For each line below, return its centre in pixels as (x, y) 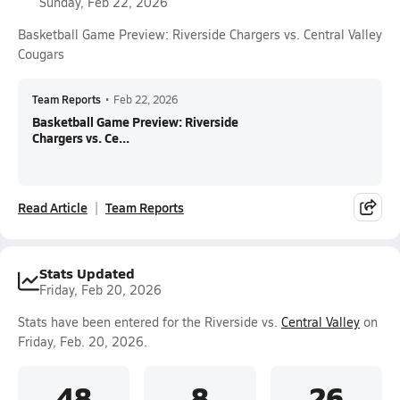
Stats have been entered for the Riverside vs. (150, 322)
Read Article (53, 207)
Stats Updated (87, 273)
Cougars (41, 54)
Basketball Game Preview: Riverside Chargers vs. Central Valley (200, 34)
